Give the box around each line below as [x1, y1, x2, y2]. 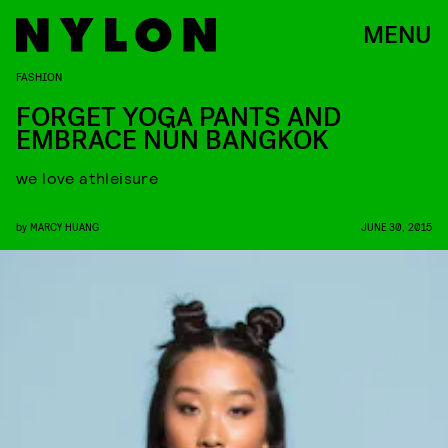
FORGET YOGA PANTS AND [16, 100, 341, 135]
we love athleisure [16, 168, 159, 187]
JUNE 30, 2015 [361, 220, 432, 233]
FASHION [16, 69, 62, 83]
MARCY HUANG [30, 220, 99, 233]
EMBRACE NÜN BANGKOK [16, 123, 329, 158]
